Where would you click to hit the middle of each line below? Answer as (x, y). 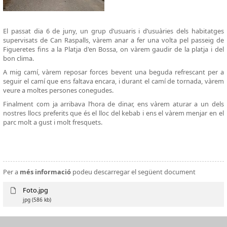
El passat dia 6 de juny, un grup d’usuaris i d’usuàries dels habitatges (113, 31)
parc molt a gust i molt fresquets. (53, 122)
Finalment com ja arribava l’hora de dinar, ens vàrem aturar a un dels (113, 104)
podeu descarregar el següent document (134, 172)
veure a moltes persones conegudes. (59, 90)
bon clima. (19, 59)
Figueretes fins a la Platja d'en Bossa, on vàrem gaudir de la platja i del (113, 49)
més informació (46, 172)
